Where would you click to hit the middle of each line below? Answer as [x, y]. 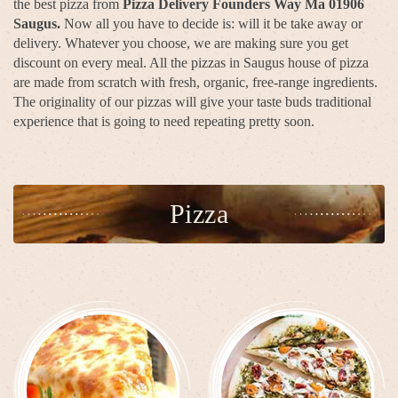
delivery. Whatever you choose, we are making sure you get [181, 43]
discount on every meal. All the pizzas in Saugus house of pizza [191, 62]
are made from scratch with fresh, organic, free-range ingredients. [195, 82]
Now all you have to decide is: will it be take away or [211, 23]
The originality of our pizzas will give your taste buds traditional [192, 101]
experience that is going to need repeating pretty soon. [164, 121]
